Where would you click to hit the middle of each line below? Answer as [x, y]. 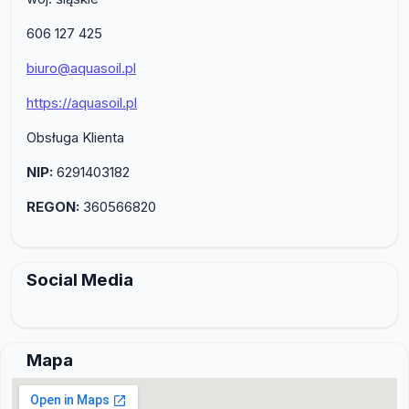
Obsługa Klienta [75, 137]
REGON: [53, 206]
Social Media [80, 279]
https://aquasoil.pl [82, 102]
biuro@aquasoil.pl [81, 68]
